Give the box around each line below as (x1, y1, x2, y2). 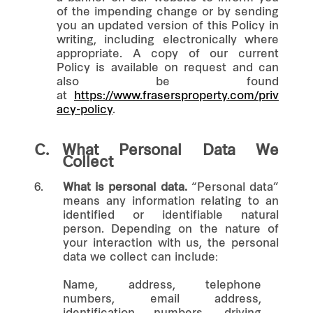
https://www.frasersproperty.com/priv (74, 90, 279, 102)
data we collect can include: (63, 252, 218, 263)
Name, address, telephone (63, 279, 261, 291)
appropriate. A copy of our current (57, 48, 279, 60)
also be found (57, 76, 279, 88)
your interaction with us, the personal (63, 238, 279, 249)
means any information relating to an (63, 196, 279, 208)
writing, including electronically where (57, 34, 279, 46)
